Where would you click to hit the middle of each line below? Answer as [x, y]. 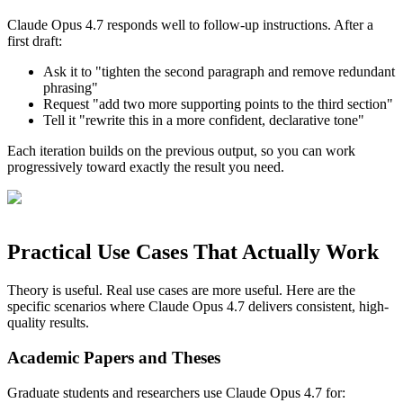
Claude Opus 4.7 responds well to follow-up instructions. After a [190, 25]
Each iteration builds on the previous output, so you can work [181, 151]
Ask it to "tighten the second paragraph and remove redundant [219, 72]
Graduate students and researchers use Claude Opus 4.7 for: [176, 392]
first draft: [35, 41]
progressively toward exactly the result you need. [146, 167]
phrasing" [71, 88]
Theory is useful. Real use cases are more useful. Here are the [181, 291]
